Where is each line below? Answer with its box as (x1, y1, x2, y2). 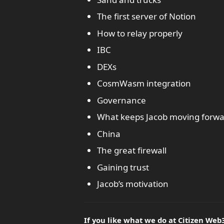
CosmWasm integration (96, 77, 191, 89)
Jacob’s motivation (96, 178, 168, 189)
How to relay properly (96, 27, 182, 39)
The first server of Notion (96, 10, 196, 22)
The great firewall (96, 144, 166, 156)
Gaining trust (96, 161, 149, 173)
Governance (96, 94, 146, 106)
